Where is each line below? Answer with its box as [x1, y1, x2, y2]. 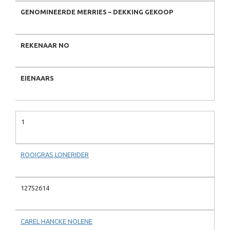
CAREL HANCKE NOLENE [21, 217, 92, 225]
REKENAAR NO [21, 41, 69, 49]
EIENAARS [21, 74, 54, 82]
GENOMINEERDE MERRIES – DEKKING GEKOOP [21, 8, 173, 16]
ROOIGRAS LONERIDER [21, 151, 89, 159]
